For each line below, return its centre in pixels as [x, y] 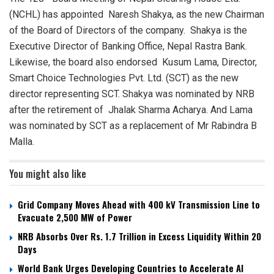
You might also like [48, 174]
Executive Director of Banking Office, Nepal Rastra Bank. [128, 46]
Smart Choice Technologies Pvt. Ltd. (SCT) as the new [124, 78]
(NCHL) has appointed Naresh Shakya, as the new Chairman [137, 15]
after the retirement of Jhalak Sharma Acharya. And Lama [131, 110]
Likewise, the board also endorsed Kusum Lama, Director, [133, 62]
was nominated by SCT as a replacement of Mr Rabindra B [133, 126]
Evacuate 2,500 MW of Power [75, 217]
